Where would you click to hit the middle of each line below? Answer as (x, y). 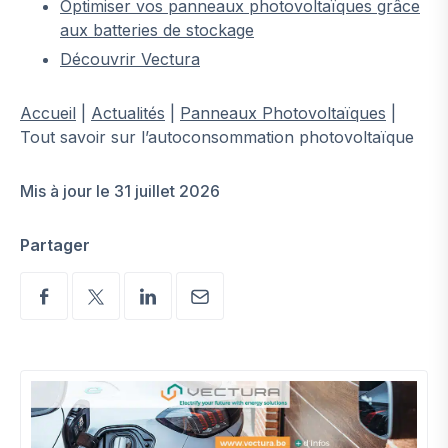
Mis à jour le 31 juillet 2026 (120, 191)
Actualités (128, 113)
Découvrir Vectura (130, 59)
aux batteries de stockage (157, 30)
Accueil (48, 113)
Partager (55, 245)
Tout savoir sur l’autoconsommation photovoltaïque (217, 137)
